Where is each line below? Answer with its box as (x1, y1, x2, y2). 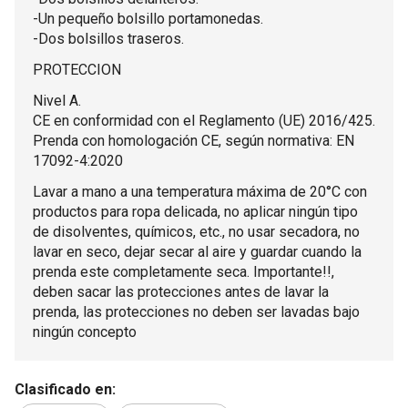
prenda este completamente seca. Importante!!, (33, 263, 334, 280)
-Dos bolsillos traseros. (33, 30, 184, 47)
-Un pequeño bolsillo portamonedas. (33, 10, 263, 27)
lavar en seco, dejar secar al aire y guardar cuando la (33, 243, 362, 260)
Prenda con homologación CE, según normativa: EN (33, 132, 354, 149)
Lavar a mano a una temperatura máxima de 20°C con (33, 183, 367, 200)
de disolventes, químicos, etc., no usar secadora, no (33, 223, 360, 240)
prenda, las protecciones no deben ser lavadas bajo (33, 303, 360, 321)
